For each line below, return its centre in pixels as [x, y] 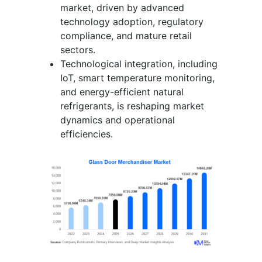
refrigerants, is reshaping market [132, 106]
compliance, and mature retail [126, 35]
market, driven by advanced [122, 7]
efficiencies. [87, 134]
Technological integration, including [139, 63]
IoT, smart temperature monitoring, [137, 77]
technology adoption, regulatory [132, 21]
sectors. [78, 49]
